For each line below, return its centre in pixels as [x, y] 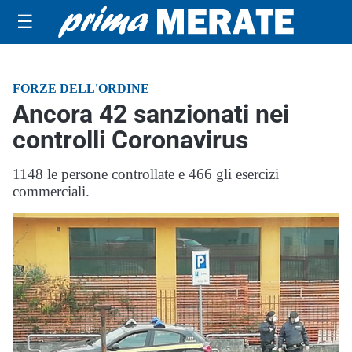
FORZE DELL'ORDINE [81, 88]
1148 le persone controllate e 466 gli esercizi [146, 174]
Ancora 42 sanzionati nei [151, 114]
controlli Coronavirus [130, 140]
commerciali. [51, 191]
